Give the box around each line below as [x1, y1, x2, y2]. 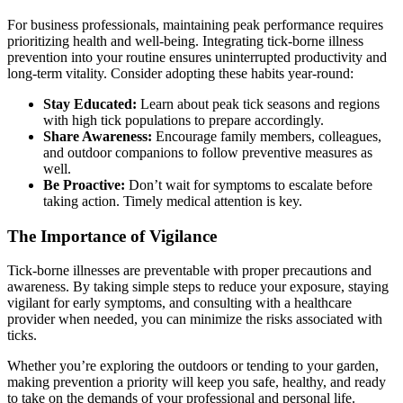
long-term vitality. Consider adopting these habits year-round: [7, 66, 354, 82]
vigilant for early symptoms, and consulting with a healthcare [7, 295, 352, 311]
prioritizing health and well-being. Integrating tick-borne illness [7, 33, 363, 49]
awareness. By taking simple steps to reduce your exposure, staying [7, 279, 389, 295]
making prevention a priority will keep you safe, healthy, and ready [7, 374, 386, 390]
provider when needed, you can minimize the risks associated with [7, 311, 382, 327]
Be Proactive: [43, 177, 125, 193]
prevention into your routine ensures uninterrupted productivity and [7, 49, 387, 66]
